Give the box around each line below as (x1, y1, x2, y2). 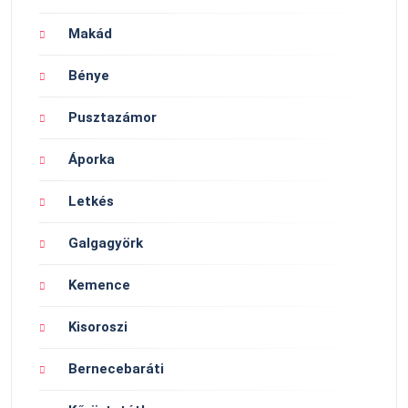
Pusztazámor (68, 109, 157, 127)
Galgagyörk (68, 235, 143, 252)
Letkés (68, 193, 114, 210)
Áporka (68, 151, 115, 168)
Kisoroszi (68, 319, 127, 336)
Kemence (68, 277, 130, 294)
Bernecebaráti (68, 361, 164, 378)
